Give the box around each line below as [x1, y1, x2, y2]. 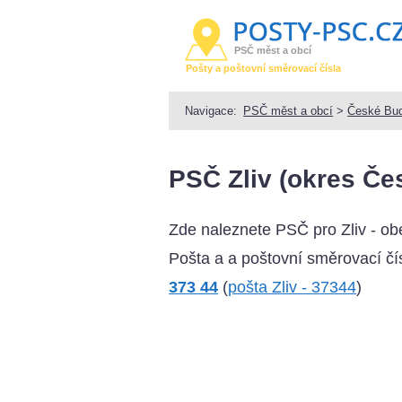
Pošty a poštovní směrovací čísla [186, 63, 342, 74]
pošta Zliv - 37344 [228, 278, 357, 297]
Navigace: [185, 103, 238, 118]
